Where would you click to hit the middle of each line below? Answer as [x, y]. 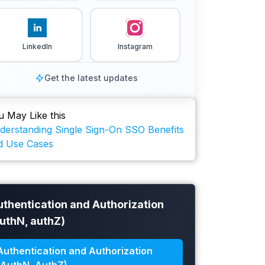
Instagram [135, 47]
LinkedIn [37, 47]
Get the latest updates [91, 78]
